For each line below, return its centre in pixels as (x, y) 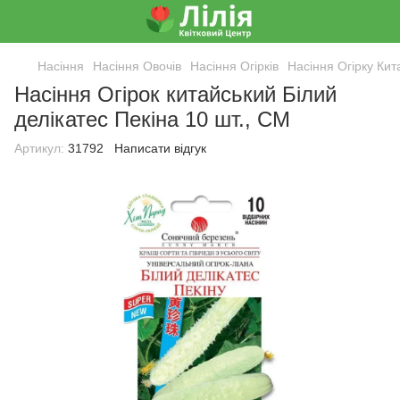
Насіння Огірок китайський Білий (175, 94)
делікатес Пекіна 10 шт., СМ (152, 119)
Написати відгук (160, 148)
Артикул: (39, 148)
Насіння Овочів (137, 66)
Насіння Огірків (234, 66)
